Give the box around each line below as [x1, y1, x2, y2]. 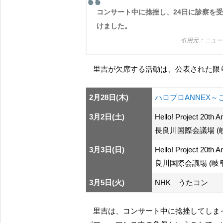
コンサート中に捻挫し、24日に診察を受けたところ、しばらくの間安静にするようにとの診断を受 [97, 8, 104, 16]
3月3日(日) [89, 145, 124, 154]
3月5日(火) [89, 178, 124, 187]
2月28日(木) [89, 93, 128, 102]
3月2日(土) [89, 112, 124, 121]
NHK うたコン [155, 178, 208, 187]
